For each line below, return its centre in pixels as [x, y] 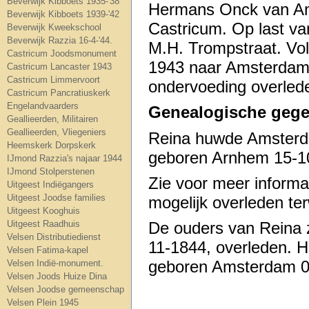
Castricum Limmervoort [53, 80]
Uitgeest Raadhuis [43, 224]
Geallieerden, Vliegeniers [57, 132]
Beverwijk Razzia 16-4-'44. [60, 40]
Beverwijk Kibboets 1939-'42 [63, 14]
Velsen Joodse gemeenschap [66, 289]
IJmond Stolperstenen [51, 171]
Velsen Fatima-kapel [48, 250]
